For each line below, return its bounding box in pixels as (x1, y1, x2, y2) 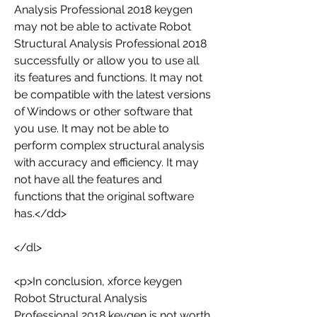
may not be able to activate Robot (14, 20, 191, 33)
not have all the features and (14, 173, 162, 186)
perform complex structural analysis (14, 139, 204, 152)
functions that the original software (14, 190, 194, 203)
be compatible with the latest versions (14, 88, 211, 101)
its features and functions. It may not (14, 71, 202, 84)
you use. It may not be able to (14, 122, 169, 135)
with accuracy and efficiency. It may (14, 156, 199, 169)
